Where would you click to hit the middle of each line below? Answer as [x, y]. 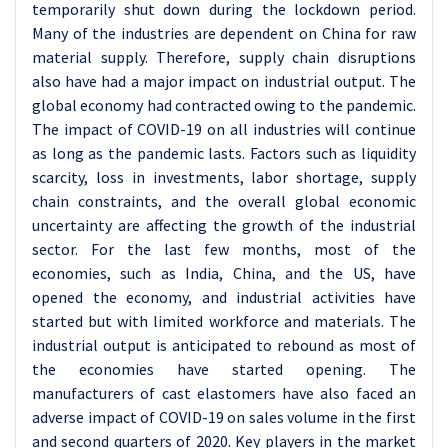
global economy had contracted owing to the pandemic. [224, 105]
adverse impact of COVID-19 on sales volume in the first [224, 417]
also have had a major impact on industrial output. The [224, 81]
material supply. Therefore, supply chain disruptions [224, 57]
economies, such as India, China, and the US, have [224, 273]
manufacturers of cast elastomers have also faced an [224, 393]
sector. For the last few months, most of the [224, 249]
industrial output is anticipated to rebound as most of [224, 345]
